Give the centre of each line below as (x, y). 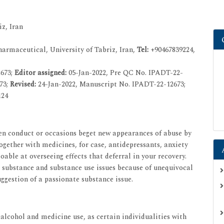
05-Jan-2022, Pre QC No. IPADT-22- (126, 72)
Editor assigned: (41, 72)
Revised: (24, 84)
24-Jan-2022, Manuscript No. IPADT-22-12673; (112, 84)
